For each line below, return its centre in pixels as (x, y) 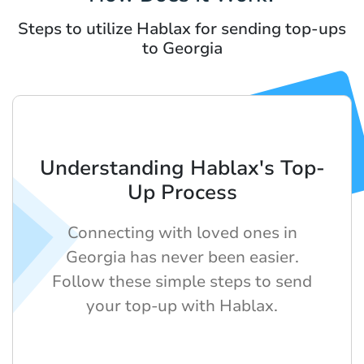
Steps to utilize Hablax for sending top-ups (182, 29)
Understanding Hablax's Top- (182, 169)
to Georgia (182, 49)
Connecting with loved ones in (182, 233)
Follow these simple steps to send (182, 282)
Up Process (182, 193)
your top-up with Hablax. (182, 306)
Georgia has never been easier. (182, 258)
